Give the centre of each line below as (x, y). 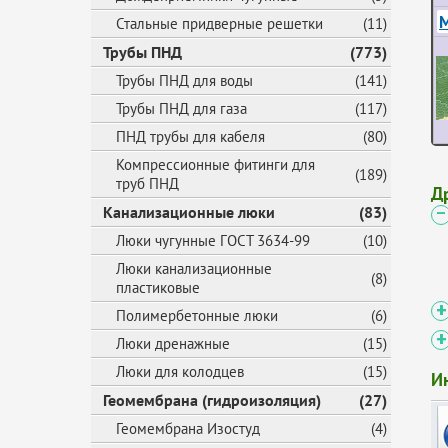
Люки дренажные (173, 343)
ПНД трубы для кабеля (190, 136)
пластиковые (158, 287)
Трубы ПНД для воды (184, 80)
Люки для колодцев (180, 371)
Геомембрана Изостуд (188, 428)
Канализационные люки (189, 212)
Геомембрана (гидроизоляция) (212, 400)
